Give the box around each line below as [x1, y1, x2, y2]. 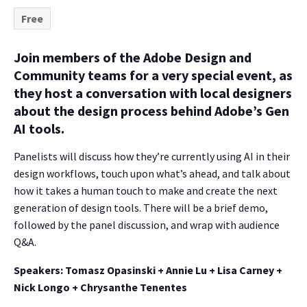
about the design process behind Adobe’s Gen [14, 102, 289, 120]
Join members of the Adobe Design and [14, 49, 251, 66]
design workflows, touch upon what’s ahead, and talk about [14, 167, 291, 181]
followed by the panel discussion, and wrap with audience [14, 218, 280, 232]
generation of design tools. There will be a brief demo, [14, 201, 268, 215]
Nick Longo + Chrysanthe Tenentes [14, 280, 187, 295]
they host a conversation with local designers [14, 84, 292, 102]
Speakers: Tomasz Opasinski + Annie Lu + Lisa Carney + [14, 263, 282, 278]
